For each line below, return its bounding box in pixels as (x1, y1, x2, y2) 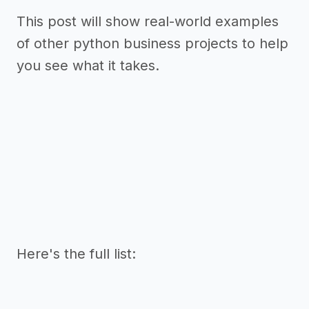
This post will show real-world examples (17, 13, 279, 30)
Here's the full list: (17, 246, 136, 262)
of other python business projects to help (17, 35, 288, 52)
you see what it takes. (17, 57, 159, 74)
